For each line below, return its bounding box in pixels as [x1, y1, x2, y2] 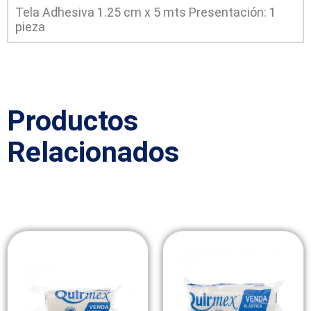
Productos [7, 103, 138, 137]
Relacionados [7, 135, 179, 169]
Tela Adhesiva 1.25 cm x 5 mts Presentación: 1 [15, 5, 276, 19]
